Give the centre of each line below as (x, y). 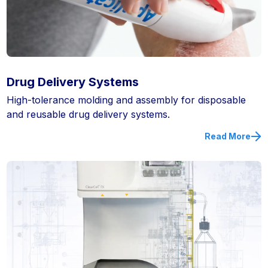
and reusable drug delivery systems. (89, 115)
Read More (227, 136)
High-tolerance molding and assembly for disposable (127, 100)
